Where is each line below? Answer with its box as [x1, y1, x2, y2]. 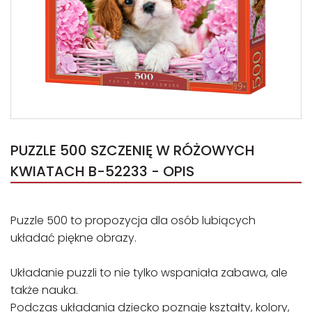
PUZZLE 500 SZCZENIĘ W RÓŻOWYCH [10, 141, 255, 160]
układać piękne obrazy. [10, 230, 136, 246]
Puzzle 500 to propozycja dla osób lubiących [10, 212, 256, 228]
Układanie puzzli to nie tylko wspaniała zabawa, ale [10, 265, 288, 281]
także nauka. [10, 282, 78, 298]
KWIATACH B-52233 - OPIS [10, 162, 194, 181]
